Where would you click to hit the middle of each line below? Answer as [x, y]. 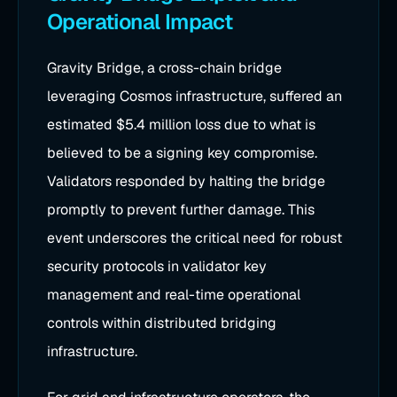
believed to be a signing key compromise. [182, 153]
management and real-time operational [174, 295]
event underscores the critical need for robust [195, 238]
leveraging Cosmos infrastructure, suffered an [195, 96]
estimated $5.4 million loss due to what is [181, 125]
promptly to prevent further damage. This [181, 210]
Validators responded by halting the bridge [186, 181]
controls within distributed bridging [162, 323]
